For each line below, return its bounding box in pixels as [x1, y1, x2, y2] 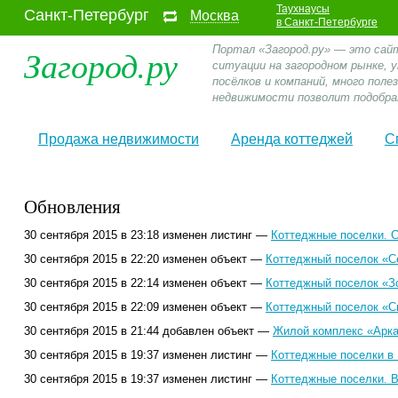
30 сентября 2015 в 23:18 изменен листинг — [24, 228, 271, 242]
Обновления [24, 194, 121, 219]
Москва [190, 8, 239, 23]
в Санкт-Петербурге [276, 16, 378, 28]
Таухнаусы [276, 3, 330, 15]
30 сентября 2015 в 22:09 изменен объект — [24, 300, 266, 314]
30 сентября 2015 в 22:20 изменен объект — [24, 252, 266, 266]
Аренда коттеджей [231, 131, 353, 147]
